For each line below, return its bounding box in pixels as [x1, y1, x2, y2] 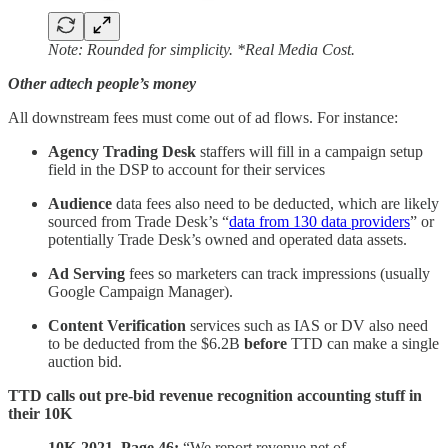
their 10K [8, 405, 76, 423]
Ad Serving [48, 265, 125, 283]
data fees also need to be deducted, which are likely [112, 195, 439, 213]
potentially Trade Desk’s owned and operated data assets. [48, 231, 415, 249]
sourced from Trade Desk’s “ [48, 213, 229, 231]
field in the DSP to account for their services [48, 161, 325, 179]
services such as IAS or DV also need [186, 317, 428, 335]
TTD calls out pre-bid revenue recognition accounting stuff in [8, 387, 422, 405]
